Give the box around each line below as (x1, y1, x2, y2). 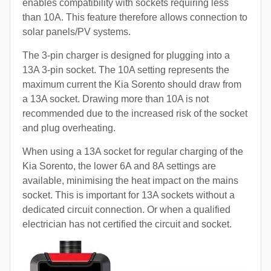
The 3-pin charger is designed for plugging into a (22, 50, 230, 60)
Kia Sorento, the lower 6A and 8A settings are (22, 160, 216, 171)
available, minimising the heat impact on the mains (22, 175, 238, 186)
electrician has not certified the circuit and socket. (22, 218, 232, 229)
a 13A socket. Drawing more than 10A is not (22, 93, 209, 104)
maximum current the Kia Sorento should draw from (22, 79, 241, 90)
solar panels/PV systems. (22, 26, 131, 37)
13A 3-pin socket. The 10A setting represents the (22, 64, 229, 75)
